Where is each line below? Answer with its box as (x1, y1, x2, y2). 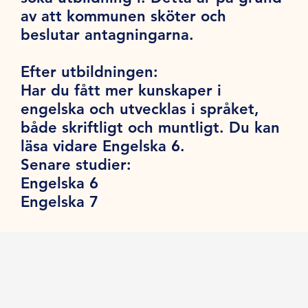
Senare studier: (21, 155, 132, 174)
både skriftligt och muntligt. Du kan (21, 118, 280, 137)
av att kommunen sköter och (21, 6, 227, 25)
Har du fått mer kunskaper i (21, 80, 222, 100)
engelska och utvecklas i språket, (21, 99, 260, 118)
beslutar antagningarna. (21, 25, 204, 44)
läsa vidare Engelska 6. (21, 136, 190, 155)
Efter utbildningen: (21, 62, 159, 81)
